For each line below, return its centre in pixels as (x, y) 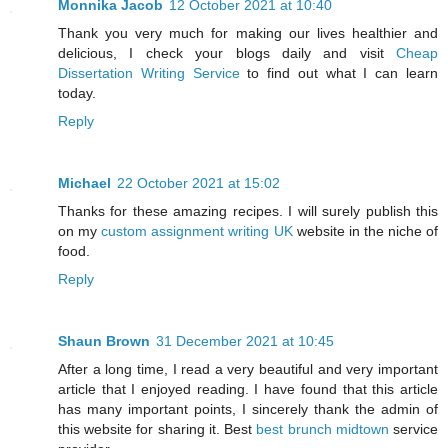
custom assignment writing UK (197, 231)
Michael (84, 183)
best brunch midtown (325, 429)
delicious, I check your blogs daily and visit (227, 53)
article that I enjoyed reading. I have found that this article (248, 389)
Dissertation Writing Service (149, 73)
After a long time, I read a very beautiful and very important (248, 369)
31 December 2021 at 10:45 (245, 341)
